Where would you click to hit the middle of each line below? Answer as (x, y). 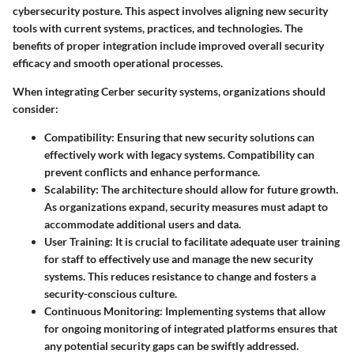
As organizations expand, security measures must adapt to (186, 206)
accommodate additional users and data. (143, 224)
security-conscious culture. (111, 293)
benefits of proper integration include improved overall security (168, 45)
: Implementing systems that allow (243, 311)
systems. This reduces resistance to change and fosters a (180, 276)
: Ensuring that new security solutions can (213, 137)
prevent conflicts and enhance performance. (152, 171)
